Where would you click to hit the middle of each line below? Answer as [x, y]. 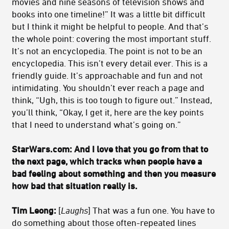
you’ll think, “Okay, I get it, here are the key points [108, 112]
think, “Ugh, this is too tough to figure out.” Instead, [112, 100]
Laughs [74, 210]
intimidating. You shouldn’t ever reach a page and [108, 88]
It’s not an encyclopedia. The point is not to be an [107, 51]
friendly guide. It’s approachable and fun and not [107, 75]
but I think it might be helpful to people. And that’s [110, 26]
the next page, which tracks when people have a [107, 161]
